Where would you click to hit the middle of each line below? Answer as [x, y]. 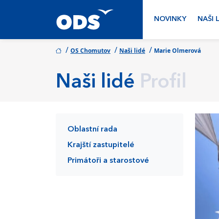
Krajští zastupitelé [101, 145]
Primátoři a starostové [108, 161]
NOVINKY [170, 19]
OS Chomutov [90, 51]
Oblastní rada [92, 130]
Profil [163, 83]
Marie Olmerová [177, 51]
